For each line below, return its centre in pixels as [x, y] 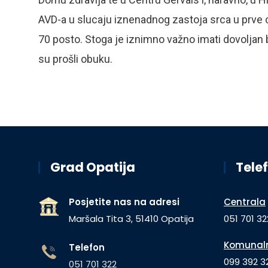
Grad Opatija [93, 167]
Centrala [245, 202]
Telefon [87, 248]
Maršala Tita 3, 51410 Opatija [131, 219]
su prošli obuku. [75, 59]
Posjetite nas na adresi [124, 202]
